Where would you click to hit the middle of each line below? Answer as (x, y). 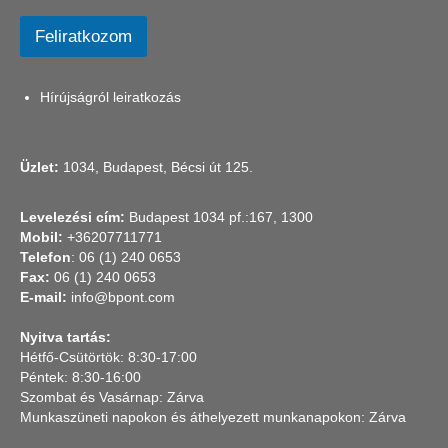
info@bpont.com (121, 296)
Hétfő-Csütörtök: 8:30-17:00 (108, 356)
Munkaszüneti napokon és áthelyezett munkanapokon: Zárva (213, 416)
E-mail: (43, 296)
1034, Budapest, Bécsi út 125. (156, 166)
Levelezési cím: (72, 216)
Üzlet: (39, 166)
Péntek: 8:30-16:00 (80, 376)
